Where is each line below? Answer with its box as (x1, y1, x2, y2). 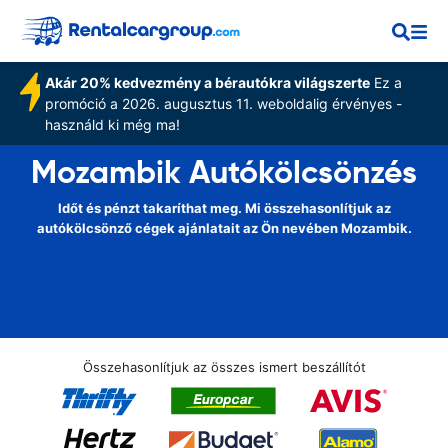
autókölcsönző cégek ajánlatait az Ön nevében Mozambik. (36, 220, 412, 236)
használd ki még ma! (44, 116, 180, 133)
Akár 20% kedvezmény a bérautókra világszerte (44, 74, 370, 91)
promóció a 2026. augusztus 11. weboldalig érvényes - (44, 95, 402, 112)
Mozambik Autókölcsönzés (31, 152, 417, 192)
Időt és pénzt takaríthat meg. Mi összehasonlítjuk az (57, 200, 391, 216)
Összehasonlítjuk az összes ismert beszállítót (82, 359, 366, 375)
